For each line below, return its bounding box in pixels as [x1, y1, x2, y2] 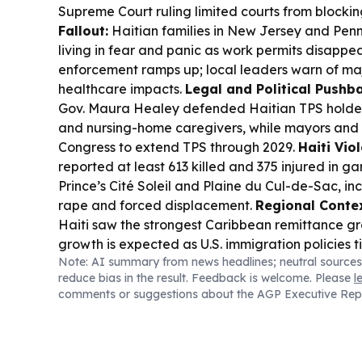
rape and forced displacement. [58, 197, 255, 213]
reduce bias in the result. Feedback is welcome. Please [58, 271, 354, 285]
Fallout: [58, 23, 108, 39]
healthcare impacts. [58, 81, 185, 97]
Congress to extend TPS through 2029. [58, 139, 298, 155]
